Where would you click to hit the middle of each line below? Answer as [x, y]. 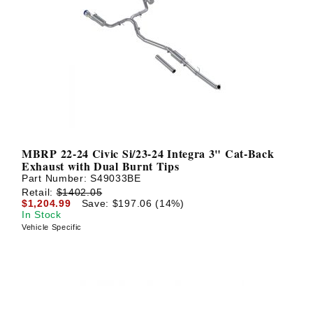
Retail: [39, 192]
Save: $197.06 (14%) [133, 203]
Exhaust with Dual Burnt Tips [101, 166]
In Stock [42, 214]
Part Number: [56, 179]
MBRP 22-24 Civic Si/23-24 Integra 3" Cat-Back [148, 154]
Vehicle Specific [52, 227]
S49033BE [116, 179]
